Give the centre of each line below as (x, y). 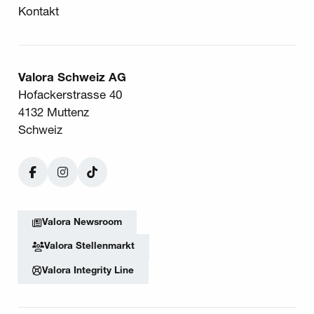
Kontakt (38, 12)
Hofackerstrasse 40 (70, 95)
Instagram (88, 180)
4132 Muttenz (53, 113)
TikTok (109, 180)
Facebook (59, 180)
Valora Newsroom (82, 222)
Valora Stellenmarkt (89, 247)
